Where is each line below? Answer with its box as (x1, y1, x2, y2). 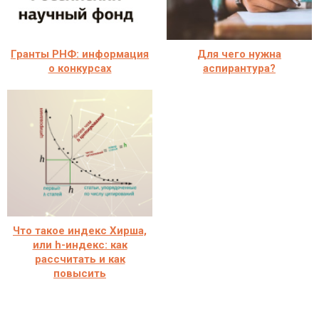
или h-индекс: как (32, 238, 127, 251)
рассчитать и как (34, 252, 125, 266)
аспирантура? (203, 61, 276, 75)
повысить (53, 266, 106, 280)
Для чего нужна (197, 47, 281, 61)
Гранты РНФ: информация (11, 47, 149, 61)
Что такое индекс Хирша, (13, 224, 147, 237)
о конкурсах (48, 61, 112, 75)
